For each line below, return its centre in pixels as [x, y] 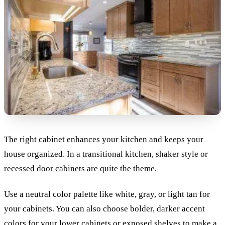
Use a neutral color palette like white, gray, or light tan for [107, 194]
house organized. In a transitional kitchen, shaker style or [106, 154]
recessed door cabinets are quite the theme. [80, 169]
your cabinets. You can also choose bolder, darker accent [104, 208]
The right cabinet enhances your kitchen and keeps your [104, 140]
